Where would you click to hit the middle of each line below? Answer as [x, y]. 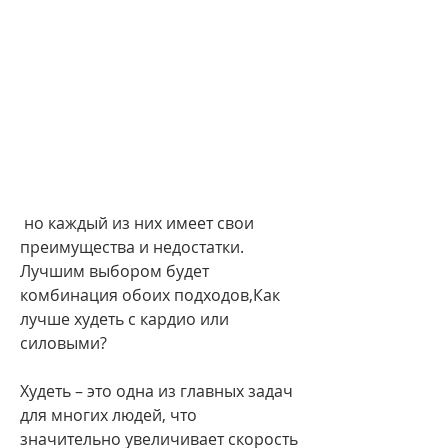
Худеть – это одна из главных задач [156, 390]
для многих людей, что [108, 414]
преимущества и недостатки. [132, 246]
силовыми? [63, 342]
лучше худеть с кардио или [124, 318]
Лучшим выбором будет [114, 270]
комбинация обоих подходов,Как [150, 294]
